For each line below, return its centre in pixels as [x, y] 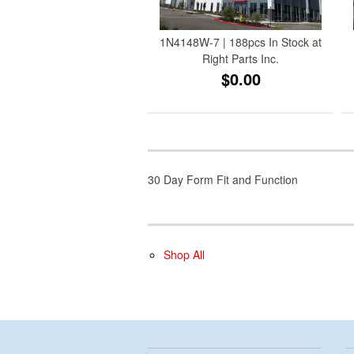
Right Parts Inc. [241, 58]
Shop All [184, 254]
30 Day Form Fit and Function [223, 179]
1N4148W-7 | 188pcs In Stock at [241, 41]
